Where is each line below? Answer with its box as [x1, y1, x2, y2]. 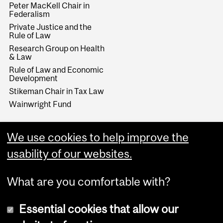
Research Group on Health [9, 43, 105, 53]
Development [9, 73, 58, 83]
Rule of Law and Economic [9, 65, 104, 74]
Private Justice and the [9, 22, 92, 31]
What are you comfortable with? [7, 174, 171, 188]
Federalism [9, 9, 50, 18]
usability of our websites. [7, 147, 132, 161]
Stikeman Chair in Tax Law [9, 86, 105, 96]
